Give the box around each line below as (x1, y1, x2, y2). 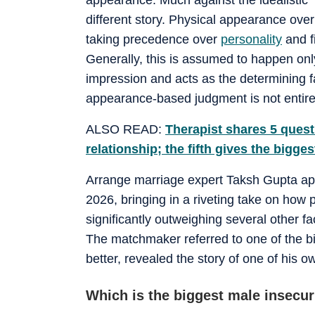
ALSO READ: (86, 122, 162, 136)
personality (221, 32, 282, 46)
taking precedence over (86, 32, 221, 46)
